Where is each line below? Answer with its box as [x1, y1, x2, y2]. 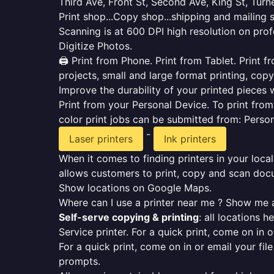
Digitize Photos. [59, 40, 132, 52]
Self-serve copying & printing [59, 211, 199, 223]
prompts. [59, 255, 100, 267]
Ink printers [164, 133, 216, 145]
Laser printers [69, 133, 133, 145]
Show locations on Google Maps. [59, 182, 212, 194]
